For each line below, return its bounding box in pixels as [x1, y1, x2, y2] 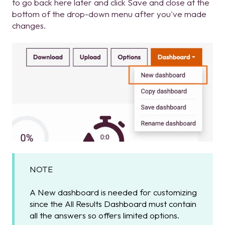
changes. [12, 20, 46, 31]
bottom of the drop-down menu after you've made [12, 9, 206, 20]
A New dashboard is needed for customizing [30, 186, 197, 197]
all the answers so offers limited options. [30, 209, 179, 220]
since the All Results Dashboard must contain [30, 198, 196, 209]
